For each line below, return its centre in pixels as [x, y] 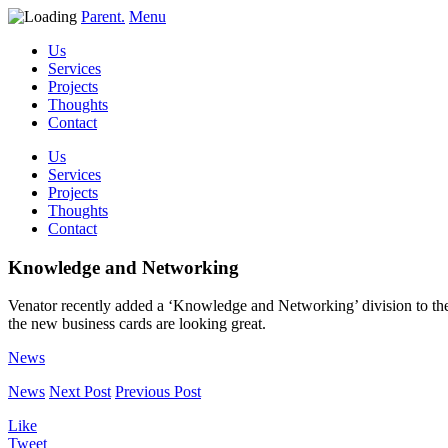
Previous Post [158, 392]
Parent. [103, 16]
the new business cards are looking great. [137, 324]
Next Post [80, 392]
